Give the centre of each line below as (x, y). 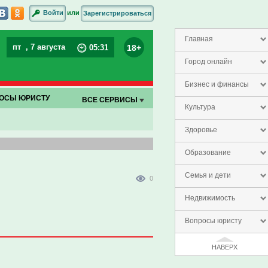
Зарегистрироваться (117, 13)
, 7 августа (47, 47)
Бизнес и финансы (217, 84)
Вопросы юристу (213, 221)
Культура (200, 107)
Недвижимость (210, 198)
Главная (199, 39)
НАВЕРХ (224, 247)
